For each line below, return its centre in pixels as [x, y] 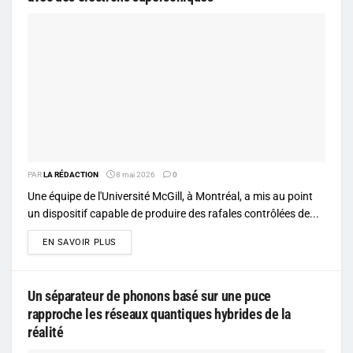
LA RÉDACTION [71, 174]
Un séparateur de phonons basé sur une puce [149, 295]
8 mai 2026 [135, 174]
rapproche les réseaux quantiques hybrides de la [160, 314]
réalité [46, 332]
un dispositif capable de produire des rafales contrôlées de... [173, 213]
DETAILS [134, 241]
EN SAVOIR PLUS [80, 242]
